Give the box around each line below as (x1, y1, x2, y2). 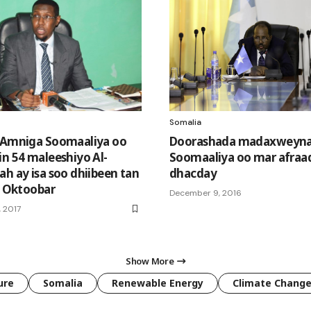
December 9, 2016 (169, 187, 242, 199)
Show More (126, 254, 174, 267)
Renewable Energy (112, 276, 203, 289)
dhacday (169, 165, 217, 181)
